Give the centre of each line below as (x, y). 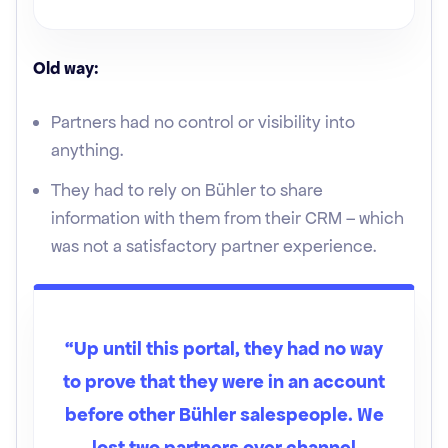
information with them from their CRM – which (227, 218)
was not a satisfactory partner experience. (214, 246)
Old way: (66, 68)
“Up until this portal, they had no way (224, 348)
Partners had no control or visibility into (203, 122)
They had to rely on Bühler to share (187, 190)
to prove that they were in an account (224, 381)
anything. (87, 150)
